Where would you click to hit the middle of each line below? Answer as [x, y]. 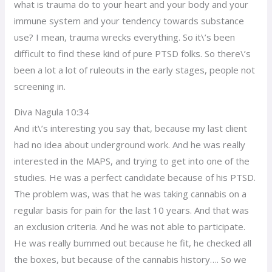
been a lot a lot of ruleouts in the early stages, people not [135, 70]
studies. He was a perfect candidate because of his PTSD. [135, 177]
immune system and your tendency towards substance [129, 20]
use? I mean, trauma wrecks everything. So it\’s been [125, 37]
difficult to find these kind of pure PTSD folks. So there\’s [133, 53]
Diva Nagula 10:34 [52, 111]
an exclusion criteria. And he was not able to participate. [130, 226]
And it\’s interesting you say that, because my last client [131, 128]
